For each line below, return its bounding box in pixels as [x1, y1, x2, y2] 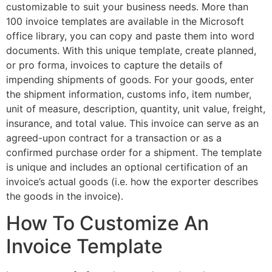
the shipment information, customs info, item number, [6, 88, 251, 101]
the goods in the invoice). [6, 190, 123, 203]
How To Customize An [6, 211, 209, 236]
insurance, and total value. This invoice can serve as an [6, 117, 259, 130]
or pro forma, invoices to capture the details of [6, 59, 223, 72]
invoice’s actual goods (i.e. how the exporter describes [6, 175, 258, 188]
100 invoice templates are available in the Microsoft [6, 15, 244, 28]
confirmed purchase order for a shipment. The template [6, 146, 262, 159]
